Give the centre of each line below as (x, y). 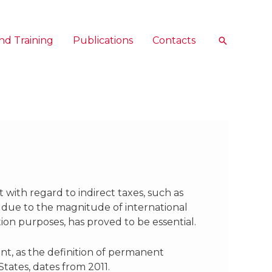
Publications (103, 40)
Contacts (174, 40)
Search (236, 41)
